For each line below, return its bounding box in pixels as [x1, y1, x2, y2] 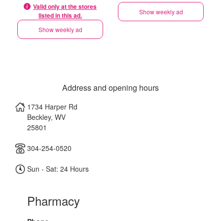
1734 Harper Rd [27, 102, 77, 111]
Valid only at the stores [33, 2, 97, 11]
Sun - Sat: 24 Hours [25, 164, 89, 174]
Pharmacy [27, 192, 80, 209]
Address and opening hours [62, 82, 159, 93]
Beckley [27, 112, 51, 122]
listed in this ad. [38, 11, 82, 20]
